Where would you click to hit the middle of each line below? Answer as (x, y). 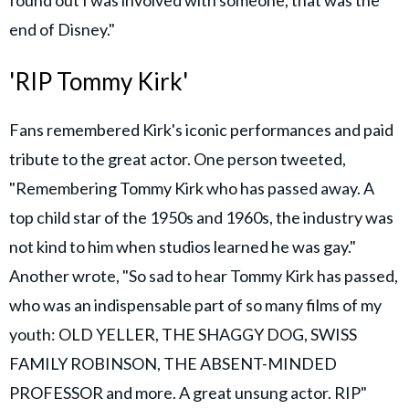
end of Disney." (62, 29)
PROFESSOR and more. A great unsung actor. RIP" (188, 393)
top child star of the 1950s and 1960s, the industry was (201, 218)
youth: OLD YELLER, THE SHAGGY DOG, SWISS (183, 335)
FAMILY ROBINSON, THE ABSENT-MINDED (173, 364)
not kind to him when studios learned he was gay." (183, 247)
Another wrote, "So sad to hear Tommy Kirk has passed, (204, 276)
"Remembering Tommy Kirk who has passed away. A (192, 189)
